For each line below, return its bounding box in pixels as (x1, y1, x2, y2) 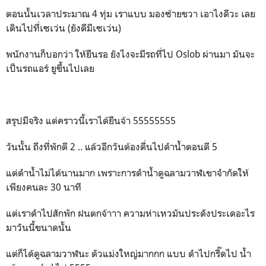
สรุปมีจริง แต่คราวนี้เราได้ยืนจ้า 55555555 (6, 115, 176, 126)
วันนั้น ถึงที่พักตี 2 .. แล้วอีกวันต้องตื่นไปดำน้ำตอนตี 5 (6, 141, 220, 153)
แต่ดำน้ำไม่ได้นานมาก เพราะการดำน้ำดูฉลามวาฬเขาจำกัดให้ (6, 167, 249, 179)
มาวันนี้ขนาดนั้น (6, 221, 71, 233)
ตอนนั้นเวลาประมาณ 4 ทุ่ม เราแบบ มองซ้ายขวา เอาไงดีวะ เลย (6, 8, 255, 20)
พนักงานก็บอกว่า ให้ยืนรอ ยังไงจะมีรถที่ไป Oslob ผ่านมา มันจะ (6, 48, 255, 60)
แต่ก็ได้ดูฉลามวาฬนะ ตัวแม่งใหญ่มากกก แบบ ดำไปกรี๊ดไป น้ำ (6, 248, 251, 259)
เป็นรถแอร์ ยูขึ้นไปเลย (6, 62, 97, 74)
